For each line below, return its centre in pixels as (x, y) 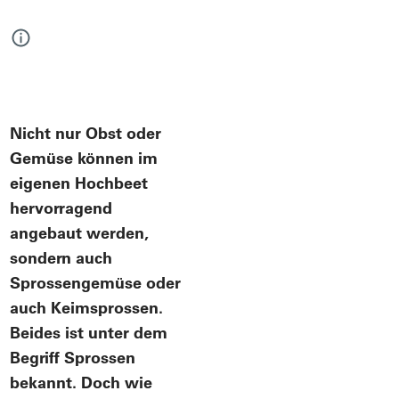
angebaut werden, (80, 232)
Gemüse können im (84, 158)
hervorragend (61, 208)
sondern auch (61, 257)
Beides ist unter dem (89, 332)
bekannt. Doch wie (81, 382)
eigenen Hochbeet (79, 183)
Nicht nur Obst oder (86, 133)
